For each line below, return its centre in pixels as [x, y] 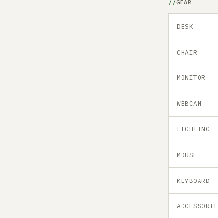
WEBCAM [189, 104]
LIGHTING [193, 129]
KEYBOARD [193, 181]
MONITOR [191, 78]
